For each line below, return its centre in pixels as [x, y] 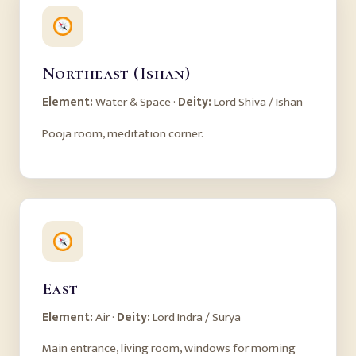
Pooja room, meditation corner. [123, 133]
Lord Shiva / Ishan [257, 103]
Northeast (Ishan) [116, 74]
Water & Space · [135, 103]
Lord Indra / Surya [195, 317]
